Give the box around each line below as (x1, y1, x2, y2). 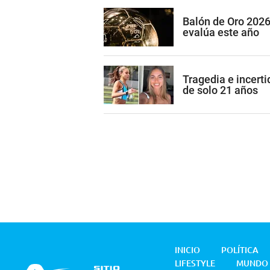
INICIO (175, 244, 200, 256)
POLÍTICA (221, 244, 259, 256)
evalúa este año (183, 25, 259, 39)
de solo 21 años (183, 83, 258, 96)
